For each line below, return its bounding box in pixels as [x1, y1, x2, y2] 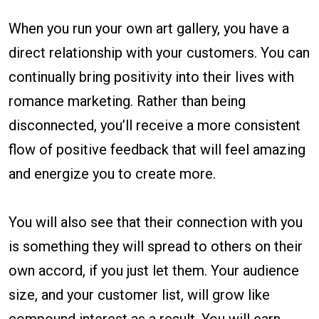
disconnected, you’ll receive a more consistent [9, 117, 300, 135]
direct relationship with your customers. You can [9, 44, 310, 62]
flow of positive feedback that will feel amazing [9, 141, 305, 159]
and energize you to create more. [9, 165, 216, 183]
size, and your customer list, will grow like [9, 286, 270, 304]
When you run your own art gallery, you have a [9, 20, 289, 38]
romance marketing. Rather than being [9, 93, 246, 110]
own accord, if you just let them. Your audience [9, 262, 299, 280]
